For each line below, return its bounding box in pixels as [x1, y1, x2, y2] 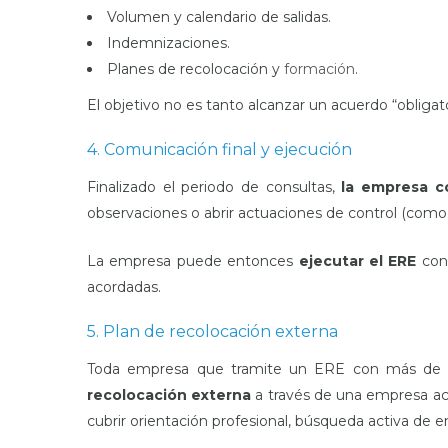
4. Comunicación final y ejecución [87, 140, 352, 159]
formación [284, 60, 355, 78]
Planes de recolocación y [107, 60, 284, 78]
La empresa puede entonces [87, 252, 299, 270]
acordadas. [87, 278, 161, 296]
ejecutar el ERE [298, 252, 422, 270]
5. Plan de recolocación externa [87, 322, 338, 341]
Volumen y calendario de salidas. [107, 8, 331, 26]
